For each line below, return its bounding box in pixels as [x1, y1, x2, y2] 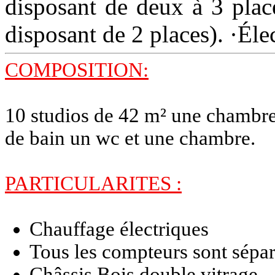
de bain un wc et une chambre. [5, 127, 255, 150]
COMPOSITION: [5, 59, 149, 82]
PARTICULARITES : [5, 172, 182, 195]
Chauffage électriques [29, 218, 209, 241]
